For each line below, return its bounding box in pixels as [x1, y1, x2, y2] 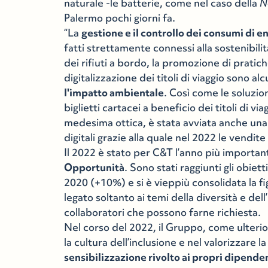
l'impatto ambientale [64, 86, 165, 99]
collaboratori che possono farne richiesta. [64, 206, 261, 219]
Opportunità [64, 161, 125, 174]
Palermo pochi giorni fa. [64, 11, 176, 25]
